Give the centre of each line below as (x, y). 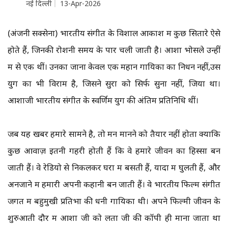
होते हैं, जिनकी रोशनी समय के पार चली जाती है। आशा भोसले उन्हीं (114, 50)
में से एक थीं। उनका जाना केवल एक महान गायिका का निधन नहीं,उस (114, 67)
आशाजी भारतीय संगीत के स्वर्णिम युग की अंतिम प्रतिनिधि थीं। (103, 100)
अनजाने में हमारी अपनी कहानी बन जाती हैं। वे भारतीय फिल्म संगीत (114, 184)
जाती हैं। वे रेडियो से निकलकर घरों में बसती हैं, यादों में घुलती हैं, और (114, 167)
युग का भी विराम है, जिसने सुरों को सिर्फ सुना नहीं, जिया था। (114, 83)
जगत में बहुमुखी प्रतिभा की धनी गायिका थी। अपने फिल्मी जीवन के (114, 201)
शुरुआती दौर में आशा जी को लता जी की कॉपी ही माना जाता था (114, 218)
